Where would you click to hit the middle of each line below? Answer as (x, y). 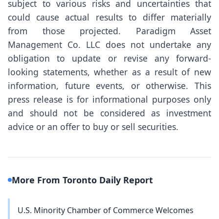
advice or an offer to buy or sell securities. (93, 126)
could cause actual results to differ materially (109, 17)
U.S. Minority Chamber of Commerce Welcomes (106, 210)
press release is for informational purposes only (109, 99)
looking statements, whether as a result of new (109, 72)
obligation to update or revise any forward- (109, 58)
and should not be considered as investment (109, 113)
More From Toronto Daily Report (82, 180)
